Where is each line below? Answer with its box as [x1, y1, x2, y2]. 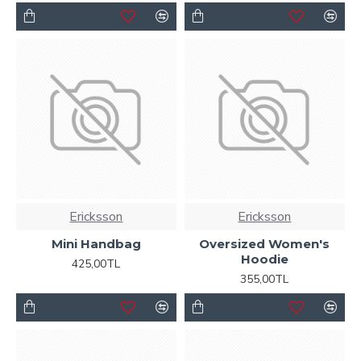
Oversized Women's [199, 235, 330, 251]
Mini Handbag [51, 235, 141, 251]
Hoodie [240, 251, 288, 267]
